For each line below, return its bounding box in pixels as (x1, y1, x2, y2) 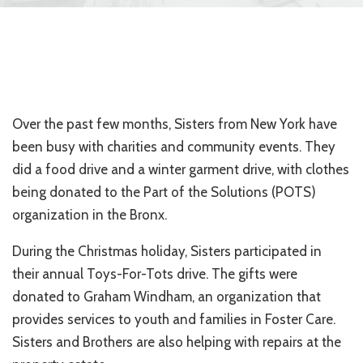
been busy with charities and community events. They (12, 139, 335, 155)
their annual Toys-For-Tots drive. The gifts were (12, 266, 297, 282)
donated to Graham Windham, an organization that (12, 288, 321, 305)
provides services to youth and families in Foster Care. (12, 311, 335, 327)
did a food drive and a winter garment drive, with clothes (12, 161, 349, 177)
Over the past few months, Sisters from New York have (12, 116, 337, 132)
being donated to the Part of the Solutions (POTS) (12, 184, 316, 200)
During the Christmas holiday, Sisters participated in (12, 243, 322, 259)
